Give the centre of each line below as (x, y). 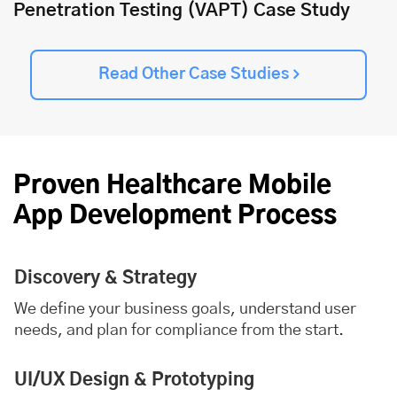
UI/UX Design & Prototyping (134, 380)
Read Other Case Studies (193, 74)
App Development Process (175, 216)
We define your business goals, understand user (185, 309)
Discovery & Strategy (105, 278)
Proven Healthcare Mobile (172, 186)
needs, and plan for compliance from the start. (179, 330)
